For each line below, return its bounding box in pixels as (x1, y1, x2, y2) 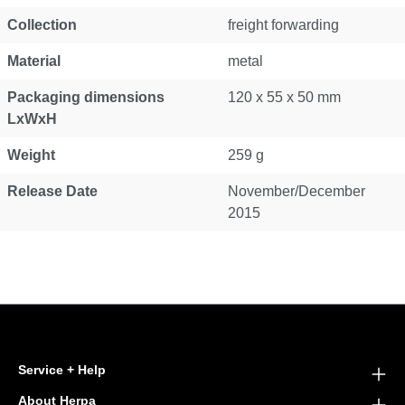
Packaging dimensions (7, 89, 165, 105)
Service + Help (18, 363, 106, 377)
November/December (228, 184, 365, 199)
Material (7, 53, 61, 69)
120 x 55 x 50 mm (228, 89, 341, 105)
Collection (7, 17, 77, 33)
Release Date (7, 184, 98, 199)
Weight (7, 147, 55, 163)
